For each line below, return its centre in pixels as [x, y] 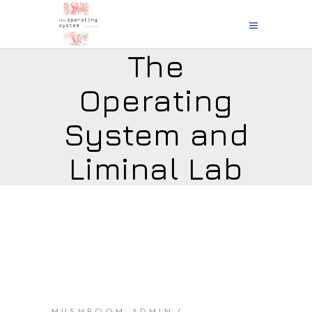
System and [156, 134]
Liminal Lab [156, 168]
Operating [156, 100]
